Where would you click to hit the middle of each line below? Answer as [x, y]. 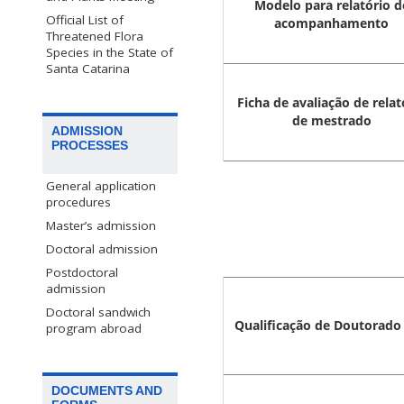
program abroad [94, 329]
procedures [78, 202]
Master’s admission [101, 226]
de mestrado [331, 121]
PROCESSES [90, 146]
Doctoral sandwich [98, 312]
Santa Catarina [88, 69]
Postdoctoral [82, 273]
